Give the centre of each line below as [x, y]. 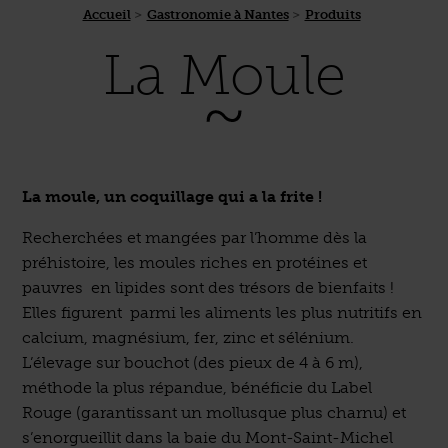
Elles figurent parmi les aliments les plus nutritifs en [222, 312]
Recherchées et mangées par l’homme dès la [195, 237]
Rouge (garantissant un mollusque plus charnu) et [214, 412]
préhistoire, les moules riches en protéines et [195, 262]
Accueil [106, 14]
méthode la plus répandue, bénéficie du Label [197, 387]
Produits [332, 14]
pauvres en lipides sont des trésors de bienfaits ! [208, 287]
